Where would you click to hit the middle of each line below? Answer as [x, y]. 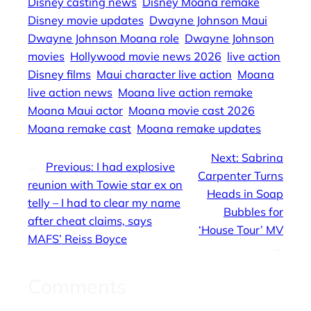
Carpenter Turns [241, 176]
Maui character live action [164, 75]
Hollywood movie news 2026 [146, 57]
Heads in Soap [245, 194]
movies [46, 57]
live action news [70, 93]
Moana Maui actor [75, 111]
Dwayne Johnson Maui [208, 20]
